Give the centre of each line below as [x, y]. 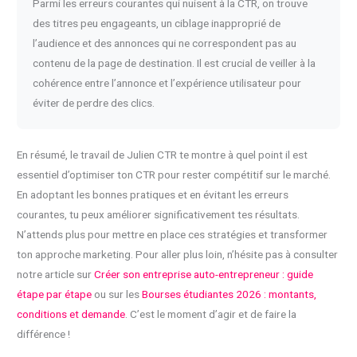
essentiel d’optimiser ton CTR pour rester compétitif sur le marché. [174, 174]
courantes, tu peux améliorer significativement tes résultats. [159, 214]
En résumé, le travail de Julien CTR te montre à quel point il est [163, 154]
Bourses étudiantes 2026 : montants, [229, 294]
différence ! [44, 333]
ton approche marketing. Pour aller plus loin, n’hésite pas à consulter [178, 254]
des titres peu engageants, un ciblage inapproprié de [157, 23]
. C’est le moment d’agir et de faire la [211, 314]
